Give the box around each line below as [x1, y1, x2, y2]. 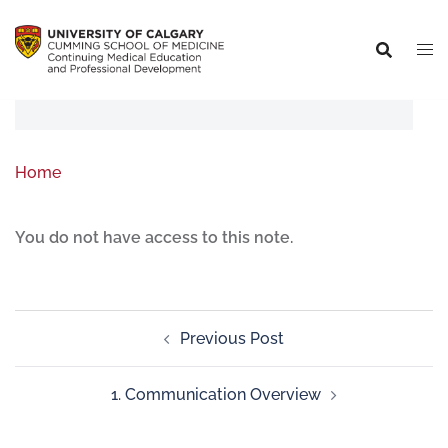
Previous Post [180, 329, 284, 348]
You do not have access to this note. [15, 228, 293, 247]
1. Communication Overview [111, 385, 321, 404]
